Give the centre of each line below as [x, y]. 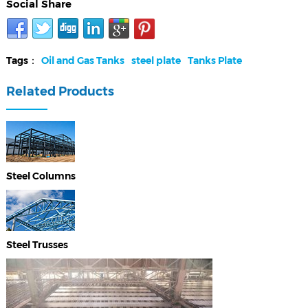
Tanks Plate [214, 61]
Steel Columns [41, 176]
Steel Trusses [37, 245]
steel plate [156, 61]
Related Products [60, 92]
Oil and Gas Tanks [82, 61]
